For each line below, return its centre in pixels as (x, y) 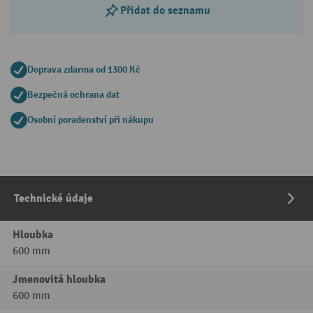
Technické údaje (53, 198)
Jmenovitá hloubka (59, 279)
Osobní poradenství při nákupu (90, 120)
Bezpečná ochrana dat (73, 95)
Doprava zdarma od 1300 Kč (84, 70)
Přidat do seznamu (165, 10)
